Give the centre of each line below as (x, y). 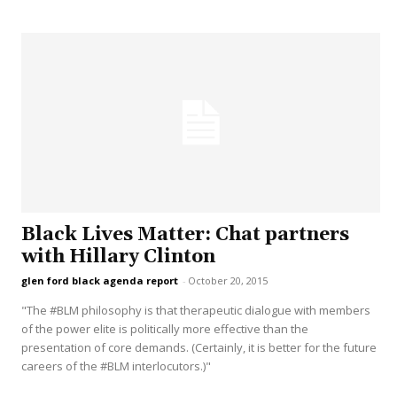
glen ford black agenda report (100, 281)
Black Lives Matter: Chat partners (185, 235)
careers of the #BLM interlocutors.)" (116, 366)
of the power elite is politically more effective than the (165, 329)
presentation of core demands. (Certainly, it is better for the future (199, 348)
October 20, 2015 (228, 281)
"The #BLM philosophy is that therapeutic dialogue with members (196, 311)
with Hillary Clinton (118, 257)
